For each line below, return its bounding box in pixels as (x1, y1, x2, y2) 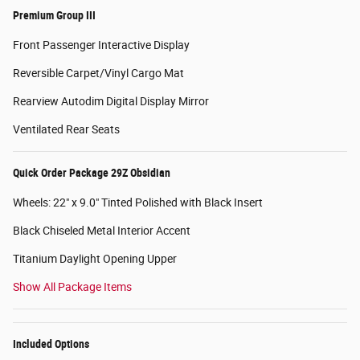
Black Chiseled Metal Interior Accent (13, 224, 190, 238)
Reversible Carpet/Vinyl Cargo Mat (13, 67, 184, 80)
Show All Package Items (13, 280, 132, 294)
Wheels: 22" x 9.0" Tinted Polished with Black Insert (13, 196, 263, 210)
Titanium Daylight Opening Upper (13, 252, 177, 266)
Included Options (13, 337, 89, 351)
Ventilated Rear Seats (13, 123, 120, 137)
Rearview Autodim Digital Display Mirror (13, 95, 209, 108)
